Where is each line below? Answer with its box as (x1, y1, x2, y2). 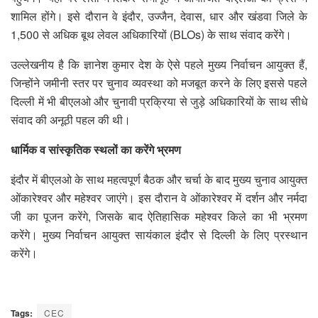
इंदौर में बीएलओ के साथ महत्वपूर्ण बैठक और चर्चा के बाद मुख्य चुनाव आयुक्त (11, 170, 307, 187)
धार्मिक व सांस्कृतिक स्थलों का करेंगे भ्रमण (11, 141, 181, 158)
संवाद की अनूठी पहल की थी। (11, 111, 131, 128)
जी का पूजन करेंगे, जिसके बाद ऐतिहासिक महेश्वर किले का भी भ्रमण (11, 207, 307, 224)
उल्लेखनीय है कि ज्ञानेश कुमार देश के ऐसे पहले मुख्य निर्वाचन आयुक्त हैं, (11, 55, 307, 72)
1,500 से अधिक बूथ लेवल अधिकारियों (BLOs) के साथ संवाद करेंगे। (11, 26, 292, 43)
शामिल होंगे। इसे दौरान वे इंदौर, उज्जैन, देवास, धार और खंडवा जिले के (11, 7, 307, 24)
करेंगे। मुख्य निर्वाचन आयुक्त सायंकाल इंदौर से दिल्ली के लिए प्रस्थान (11, 226, 307, 243)
